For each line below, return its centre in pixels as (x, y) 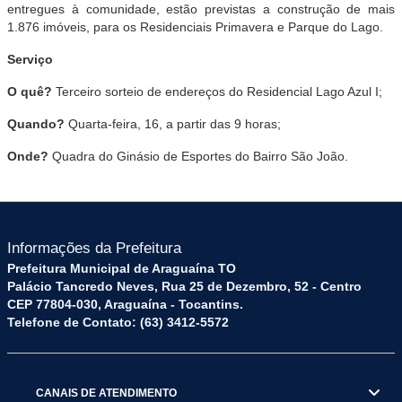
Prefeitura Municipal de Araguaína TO (122, 268)
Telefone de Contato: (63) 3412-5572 (118, 322)
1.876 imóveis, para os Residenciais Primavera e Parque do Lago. (195, 27)
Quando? (36, 124)
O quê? (30, 92)
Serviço (30, 59)
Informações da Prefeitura (94, 248)
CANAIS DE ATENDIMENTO (106, 393)
